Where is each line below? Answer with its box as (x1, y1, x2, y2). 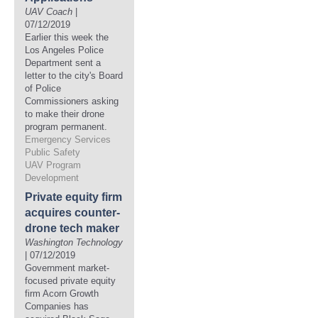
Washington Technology (25, 237, 123, 248)
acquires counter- (25, 207, 120, 219)
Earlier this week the (25, 32, 109, 43)
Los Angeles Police (25, 45, 104, 55)
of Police (25, 83, 61, 94)
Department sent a (25, 57, 101, 68)
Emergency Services (25, 134, 111, 145)
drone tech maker (25, 222, 119, 234)
